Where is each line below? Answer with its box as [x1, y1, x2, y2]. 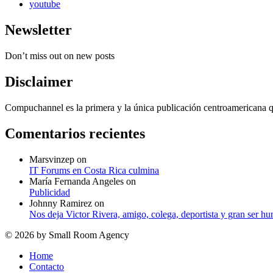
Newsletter [5, 22, 72, 38]
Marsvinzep [29, 154, 74, 165]
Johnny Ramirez [29, 197, 92, 208]
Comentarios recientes [5, 125, 145, 141]
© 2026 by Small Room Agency [5, 229, 129, 240]
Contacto [29, 261, 64, 272]
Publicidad [29, 186, 70, 197]
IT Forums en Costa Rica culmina [29, 165, 159, 175]
